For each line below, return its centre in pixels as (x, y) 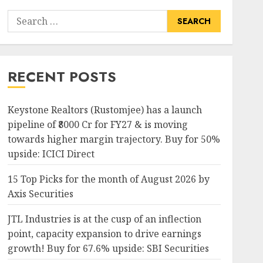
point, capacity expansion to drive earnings (104, 234)
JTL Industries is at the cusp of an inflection (104, 219)
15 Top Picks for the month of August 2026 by (108, 179)
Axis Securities (40, 194)
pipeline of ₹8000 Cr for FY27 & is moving (97, 124)
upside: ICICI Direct (51, 154)
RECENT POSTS (62, 77)
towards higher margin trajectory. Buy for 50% (114, 139)
